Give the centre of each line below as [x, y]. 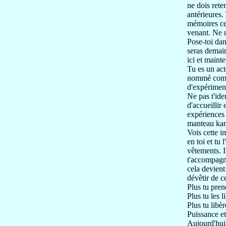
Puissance [204, 214]
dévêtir [199, 178]
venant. [200, 33]
